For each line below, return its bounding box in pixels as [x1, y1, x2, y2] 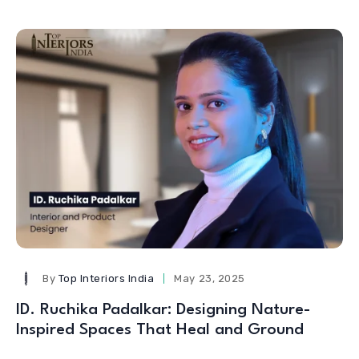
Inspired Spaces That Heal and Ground [16, 321, 304, 338]
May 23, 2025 [174, 272, 245, 284]
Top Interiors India [58, 272, 155, 284]
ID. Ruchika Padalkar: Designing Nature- [16, 301, 311, 318]
